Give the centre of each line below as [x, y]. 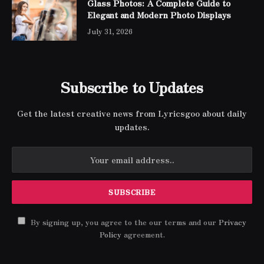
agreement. [143, 235]
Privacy [232, 222]
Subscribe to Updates [132, 87]
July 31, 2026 [110, 31]
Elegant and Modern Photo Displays [159, 15]
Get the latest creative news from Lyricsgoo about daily [132, 113]
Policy [110, 235]
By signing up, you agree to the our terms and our [123, 222]
